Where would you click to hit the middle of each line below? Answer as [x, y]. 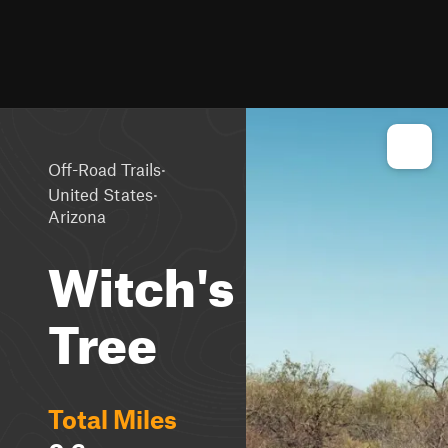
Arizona [77, 216]
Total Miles [112, 419]
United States [100, 193]
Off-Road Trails [104, 168]
